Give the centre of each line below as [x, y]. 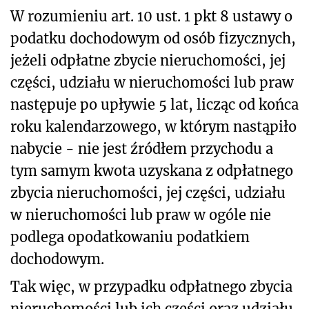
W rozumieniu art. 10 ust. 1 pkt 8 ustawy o [151, 16]
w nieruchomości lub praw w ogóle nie [141, 215]
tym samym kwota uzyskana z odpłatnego [152, 170]
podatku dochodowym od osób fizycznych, [153, 38]
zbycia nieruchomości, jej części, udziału [148, 192]
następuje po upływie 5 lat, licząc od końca [154, 104]
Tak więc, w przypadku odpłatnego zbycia [151, 286]
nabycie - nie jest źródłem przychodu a [142, 148]
